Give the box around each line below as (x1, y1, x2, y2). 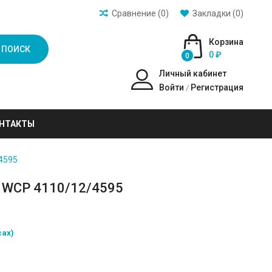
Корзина (208, 37, 243, 47)
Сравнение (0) (111, 8, 169, 18)
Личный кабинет (158, 69, 226, 78)
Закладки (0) (192, 8, 243, 18)
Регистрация (190, 83, 243, 92)
